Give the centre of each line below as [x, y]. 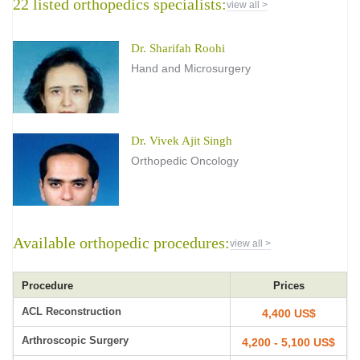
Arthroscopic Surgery [75, 340]
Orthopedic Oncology [185, 161]
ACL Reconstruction [72, 311]
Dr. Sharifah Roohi [178, 48]
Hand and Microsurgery [191, 68]
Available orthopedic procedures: [121, 243]
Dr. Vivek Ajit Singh [182, 141]
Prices [288, 286]
